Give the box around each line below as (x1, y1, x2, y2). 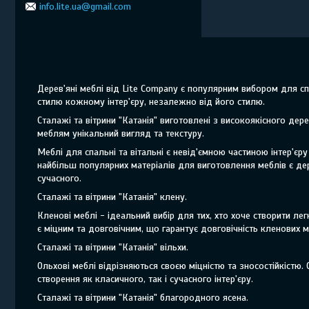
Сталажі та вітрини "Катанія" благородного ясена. (37, 291, 248, 303)
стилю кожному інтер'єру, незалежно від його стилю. (37, 95, 265, 108)
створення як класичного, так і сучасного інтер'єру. (37, 272, 253, 285)
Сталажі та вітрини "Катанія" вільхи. (37, 241, 188, 253)
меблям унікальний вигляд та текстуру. (37, 127, 204, 139)
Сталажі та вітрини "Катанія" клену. (37, 190, 187, 203)
